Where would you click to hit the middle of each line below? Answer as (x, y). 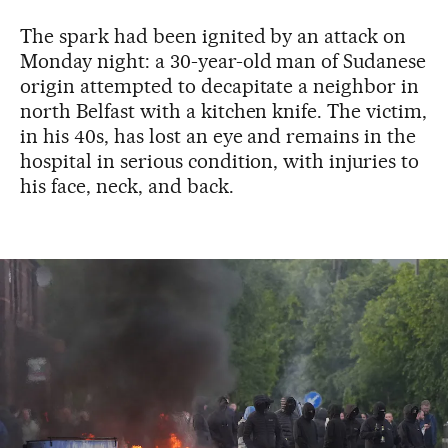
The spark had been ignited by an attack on (213, 36)
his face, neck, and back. (127, 186)
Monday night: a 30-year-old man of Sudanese (223, 61)
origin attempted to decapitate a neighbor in (220, 86)
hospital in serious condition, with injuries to (220, 161)
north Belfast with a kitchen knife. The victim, (224, 111)
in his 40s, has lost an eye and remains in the (218, 136)
